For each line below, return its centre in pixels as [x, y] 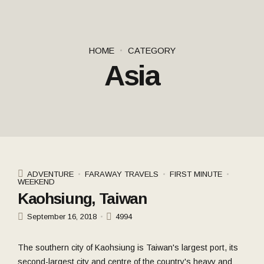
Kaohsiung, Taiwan [82, 199]
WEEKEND [36, 181]
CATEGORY [151, 50]
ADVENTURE [50, 174]
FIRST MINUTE [196, 174]
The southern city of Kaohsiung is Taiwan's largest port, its [128, 247]
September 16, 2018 [62, 216]
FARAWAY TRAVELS [122, 174]
